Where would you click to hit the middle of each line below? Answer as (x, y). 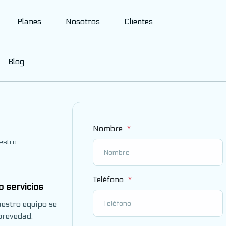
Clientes (138, 21)
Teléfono (109, 179)
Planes (29, 21)
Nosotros (83, 21)
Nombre (109, 128)
